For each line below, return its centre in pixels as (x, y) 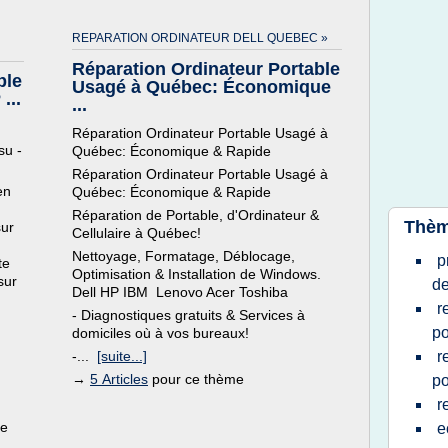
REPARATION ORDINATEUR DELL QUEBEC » (200, 38)
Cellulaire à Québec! (136, 233)
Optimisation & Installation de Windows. (196, 274)
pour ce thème (196, 379)
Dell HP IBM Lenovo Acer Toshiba (180, 292)
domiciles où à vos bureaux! (160, 333)
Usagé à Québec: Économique (201, 87)
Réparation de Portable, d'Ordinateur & (195, 215)
